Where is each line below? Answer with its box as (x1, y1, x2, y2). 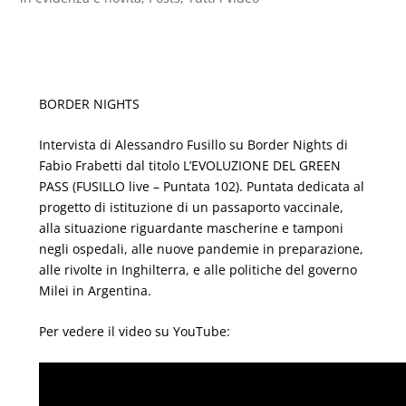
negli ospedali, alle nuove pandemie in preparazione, (38, 240, 363, 258)
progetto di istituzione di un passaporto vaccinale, (38, 198, 343, 217)
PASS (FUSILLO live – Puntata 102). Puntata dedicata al (38, 178, 364, 196)
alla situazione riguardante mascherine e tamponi (38, 219, 343, 237)
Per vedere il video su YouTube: (38, 323, 230, 341)
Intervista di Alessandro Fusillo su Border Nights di (38, 136, 348, 154)
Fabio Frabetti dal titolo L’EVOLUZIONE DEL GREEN (38, 157, 341, 175)
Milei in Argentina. (38, 282, 151, 300)
